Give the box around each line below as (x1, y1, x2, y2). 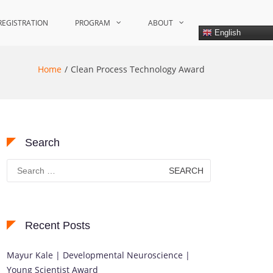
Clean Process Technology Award (71, 63, 205, 75)
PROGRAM (75, 18, 110, 28)
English (212, 27, 241, 37)
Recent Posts (25, 219, 90, 232)
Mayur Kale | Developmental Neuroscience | (7, 249, 190, 261)
